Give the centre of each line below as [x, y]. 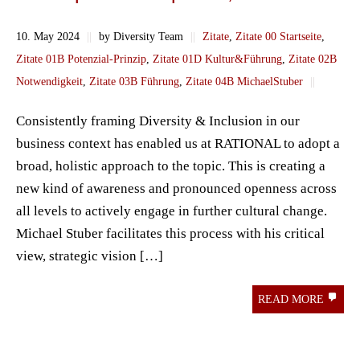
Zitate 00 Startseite [278, 36]
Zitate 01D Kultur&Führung [217, 58]
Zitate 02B [313, 58]
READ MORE [292, 299]
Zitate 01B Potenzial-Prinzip [81, 58]
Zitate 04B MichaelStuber [244, 81]
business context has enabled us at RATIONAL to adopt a [178, 143]
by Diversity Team [141, 36]
